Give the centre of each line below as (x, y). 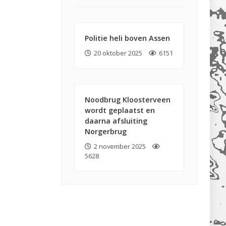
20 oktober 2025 (118, 53)
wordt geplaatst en (120, 110)
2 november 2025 (120, 147)
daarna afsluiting (116, 121)
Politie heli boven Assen (127, 38)
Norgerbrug (106, 132)
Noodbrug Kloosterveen (128, 100)
